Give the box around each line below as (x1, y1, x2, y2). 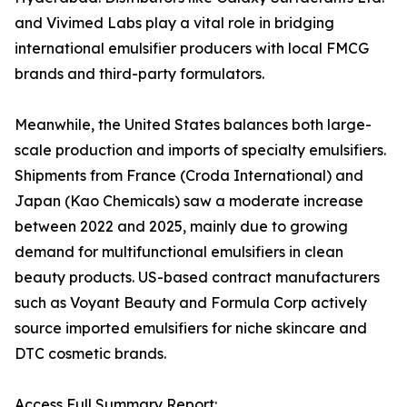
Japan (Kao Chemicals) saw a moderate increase (15, 192, 363, 211)
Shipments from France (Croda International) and (15, 166, 363, 185)
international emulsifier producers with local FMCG (15, 39, 369, 58)
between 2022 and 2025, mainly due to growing (15, 217, 348, 236)
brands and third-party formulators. (15, 65, 264, 84)
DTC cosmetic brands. (15, 344, 166, 363)
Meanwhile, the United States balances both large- (15, 115, 372, 134)
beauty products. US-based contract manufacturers (15, 268, 380, 287)
